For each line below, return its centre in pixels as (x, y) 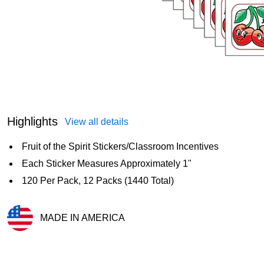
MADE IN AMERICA (82, 217)
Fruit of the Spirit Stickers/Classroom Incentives (120, 146)
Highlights (32, 121)
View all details (97, 121)
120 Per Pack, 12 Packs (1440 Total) (98, 180)
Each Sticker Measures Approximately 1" (107, 163)
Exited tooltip (30, 235)
